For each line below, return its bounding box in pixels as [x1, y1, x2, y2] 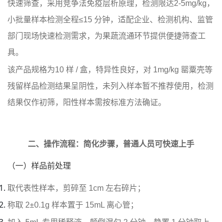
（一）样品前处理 [7, 161, 71, 170]
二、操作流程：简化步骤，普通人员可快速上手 [28, 139, 194, 148]
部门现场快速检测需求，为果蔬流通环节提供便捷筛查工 [7, 32, 206, 40]
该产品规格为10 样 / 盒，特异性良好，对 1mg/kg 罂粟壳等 [7, 65, 213, 74]
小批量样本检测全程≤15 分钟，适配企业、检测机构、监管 [7, 15, 213, 24]
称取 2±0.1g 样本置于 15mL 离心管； [7, 201, 138, 209]
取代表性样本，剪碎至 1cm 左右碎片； [7, 183, 145, 192]
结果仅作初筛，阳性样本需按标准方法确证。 [7, 98, 166, 107]
